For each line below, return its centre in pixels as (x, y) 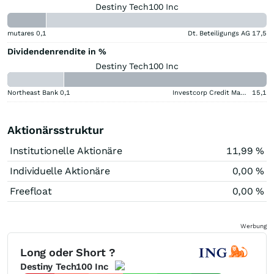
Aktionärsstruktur (56, 130)
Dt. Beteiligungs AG (219, 33)
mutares (21, 33)
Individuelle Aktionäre (60, 171)
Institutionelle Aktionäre (66, 150)
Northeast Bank (33, 92)
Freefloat (31, 191)
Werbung (254, 226)
